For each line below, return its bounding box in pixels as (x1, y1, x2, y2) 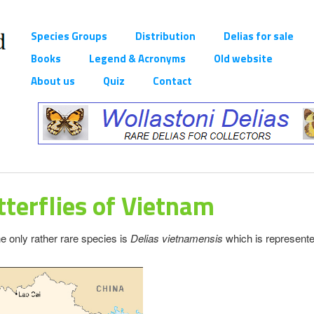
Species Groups (31, 28, 107, 44)
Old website (214, 50, 273, 67)
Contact (153, 73, 192, 89)
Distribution (135, 28, 196, 44)
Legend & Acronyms (89, 50, 186, 67)
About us (31, 73, 75, 89)
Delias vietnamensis (130, 231, 226, 245)
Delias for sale (224, 28, 294, 44)
